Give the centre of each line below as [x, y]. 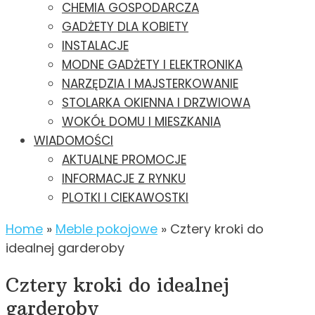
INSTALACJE [95, 46]
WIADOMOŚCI [73, 141]
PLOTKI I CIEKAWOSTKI [125, 198]
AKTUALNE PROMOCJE [124, 160]
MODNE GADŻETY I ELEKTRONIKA [152, 65]
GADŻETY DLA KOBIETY [125, 27]
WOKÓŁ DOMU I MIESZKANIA [141, 122]
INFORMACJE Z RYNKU [124, 179]
